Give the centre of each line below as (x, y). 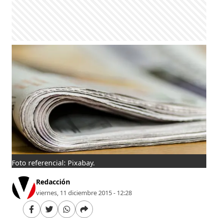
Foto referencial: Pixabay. (54, 163)
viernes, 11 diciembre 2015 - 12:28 (84, 192)
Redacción (53, 182)
